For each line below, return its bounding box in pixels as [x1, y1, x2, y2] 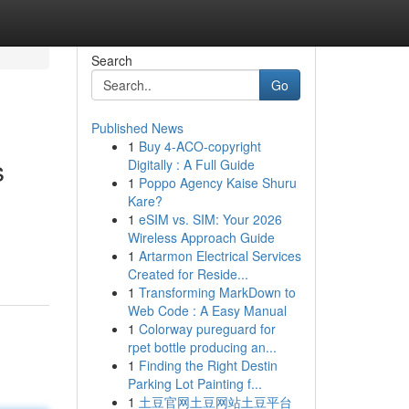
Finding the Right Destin [138, 356, 278, 374]
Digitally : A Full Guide [127, 155, 255, 173]
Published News [90, 119, 184, 137]
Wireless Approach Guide [127, 228, 275, 246]
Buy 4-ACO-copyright [138, 137, 261, 155]
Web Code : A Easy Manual [127, 301, 287, 320]
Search [90, 51, 132, 69]
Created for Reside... [127, 265, 248, 283]
